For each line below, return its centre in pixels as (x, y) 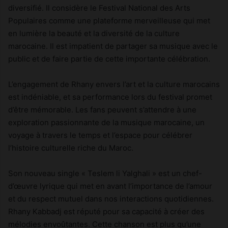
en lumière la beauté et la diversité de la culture (94, 33)
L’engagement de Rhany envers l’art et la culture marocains (114, 84)
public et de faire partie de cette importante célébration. (109, 59)
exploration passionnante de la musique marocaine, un (106, 122)
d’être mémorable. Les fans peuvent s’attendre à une (102, 109)
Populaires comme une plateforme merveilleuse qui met (109, 20)
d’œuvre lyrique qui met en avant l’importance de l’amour (110, 186)
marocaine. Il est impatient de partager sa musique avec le (113, 46)
